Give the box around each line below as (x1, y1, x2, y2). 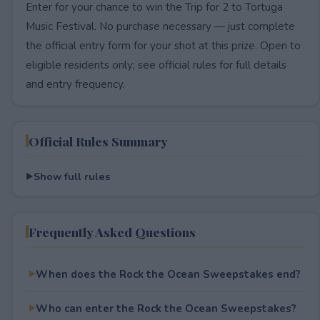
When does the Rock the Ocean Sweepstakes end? (35, 266, 301, 281)
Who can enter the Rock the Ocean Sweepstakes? (35, 301, 296, 316)
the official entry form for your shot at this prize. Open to (25, 38, 301, 53)
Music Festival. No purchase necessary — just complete (25, 19, 295, 34)
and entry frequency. (25, 76, 125, 91)
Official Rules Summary (28, 132, 168, 149)
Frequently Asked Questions (28, 223, 196, 240)
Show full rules (33, 169, 110, 184)
